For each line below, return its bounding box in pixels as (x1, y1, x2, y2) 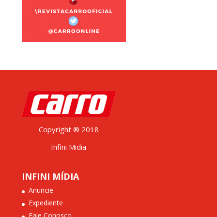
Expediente (28, 198, 63, 208)
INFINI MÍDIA (21, 170, 79, 183)
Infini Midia (51, 142, 87, 152)
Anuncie (28, 186, 53, 195)
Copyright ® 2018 (38, 124, 99, 134)
